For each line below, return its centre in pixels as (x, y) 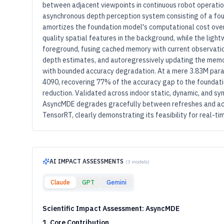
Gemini (116, 182)
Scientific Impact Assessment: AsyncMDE (111, 208)
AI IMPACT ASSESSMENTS (86, 161)
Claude (60, 182)
